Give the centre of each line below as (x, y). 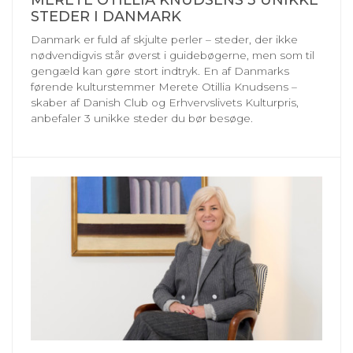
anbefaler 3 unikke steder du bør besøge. (143, 119)
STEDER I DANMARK (106, 17)
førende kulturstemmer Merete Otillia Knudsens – (164, 87)
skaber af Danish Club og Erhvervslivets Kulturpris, (165, 103)
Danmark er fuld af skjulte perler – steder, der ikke (164, 40)
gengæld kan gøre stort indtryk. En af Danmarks (160, 71)
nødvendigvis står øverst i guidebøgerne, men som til (173, 56)
